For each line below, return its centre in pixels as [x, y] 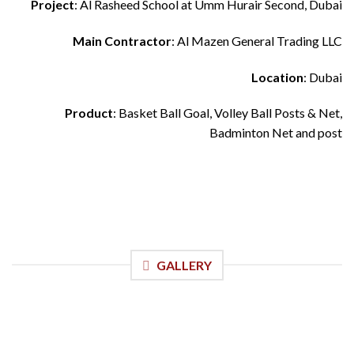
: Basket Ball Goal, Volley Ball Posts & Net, [228, 113]
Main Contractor [122, 40]
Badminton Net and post [276, 133]
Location [277, 77]
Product [89, 113]
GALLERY [184, 265]
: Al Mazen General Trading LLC [257, 40]
